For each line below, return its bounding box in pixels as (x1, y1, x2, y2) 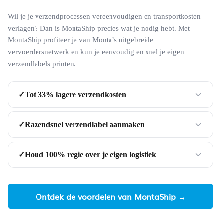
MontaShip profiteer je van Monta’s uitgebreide (8, 36, 153, 44)
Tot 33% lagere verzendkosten (25, 90, 126, 99)
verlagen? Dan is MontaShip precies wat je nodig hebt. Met (8, 24, 190, 33)
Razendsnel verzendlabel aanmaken (25, 120, 145, 129)
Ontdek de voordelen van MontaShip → (35, 190, 186, 203)
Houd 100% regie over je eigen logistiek (25, 150, 156, 159)
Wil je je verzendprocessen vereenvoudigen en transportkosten (8, 12, 201, 21)
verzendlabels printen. (8, 60, 76, 68)
